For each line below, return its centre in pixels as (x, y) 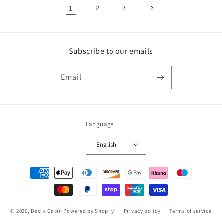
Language (100, 124)
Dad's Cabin (47, 210)
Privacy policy (142, 211)
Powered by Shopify (89, 210)
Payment (31, 168)
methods (31, 182)
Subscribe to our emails (111, 51)
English (106, 144)
